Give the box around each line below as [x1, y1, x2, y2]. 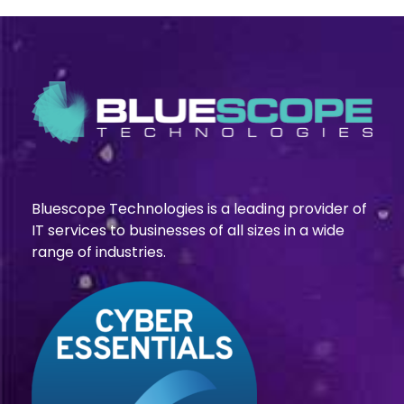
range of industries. [32, 241, 166, 262]
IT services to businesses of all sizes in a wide [32, 219, 344, 241]
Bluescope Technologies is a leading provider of [32, 197, 367, 219]
